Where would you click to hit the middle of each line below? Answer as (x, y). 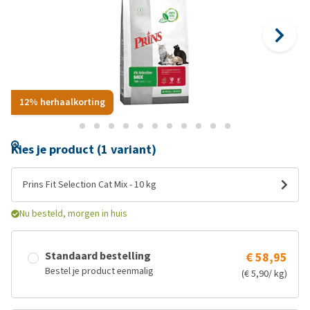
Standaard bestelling (98, 256)
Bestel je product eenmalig (99, 271)
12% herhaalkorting (62, 102)
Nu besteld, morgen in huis (73, 213)
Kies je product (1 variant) (84, 149)
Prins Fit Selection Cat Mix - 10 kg (90, 184)
